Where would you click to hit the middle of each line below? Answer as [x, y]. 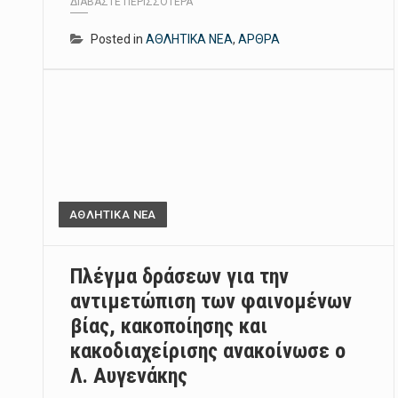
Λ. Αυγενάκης [129, 376]
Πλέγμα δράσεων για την [179, 277]
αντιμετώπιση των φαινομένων [211, 302]
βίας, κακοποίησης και [169, 326]
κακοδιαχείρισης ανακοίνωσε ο [208, 351]
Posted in [118, 40]
